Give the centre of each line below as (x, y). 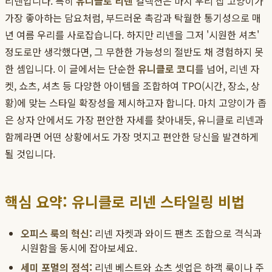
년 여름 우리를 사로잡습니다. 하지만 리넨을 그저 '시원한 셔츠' (132, 35)
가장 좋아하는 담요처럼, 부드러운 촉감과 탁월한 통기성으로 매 (133, 18)
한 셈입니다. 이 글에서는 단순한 (71, 69)
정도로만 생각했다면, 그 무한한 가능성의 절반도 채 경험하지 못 (134, 52)
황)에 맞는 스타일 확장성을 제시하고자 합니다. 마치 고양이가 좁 (136, 103)
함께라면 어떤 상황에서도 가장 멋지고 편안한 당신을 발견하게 (132, 137)
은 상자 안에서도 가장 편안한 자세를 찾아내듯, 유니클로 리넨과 (134, 120)
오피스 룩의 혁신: (56, 233)
